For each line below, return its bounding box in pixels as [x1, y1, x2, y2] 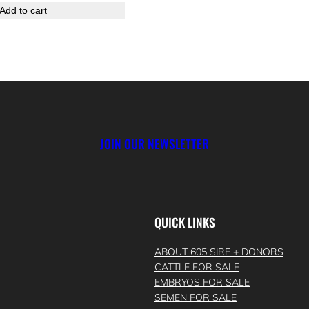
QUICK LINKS [154, 212, 215, 231]
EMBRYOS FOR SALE [154, 276, 250, 289]
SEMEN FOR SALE [154, 291, 237, 304]
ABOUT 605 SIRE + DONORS [154, 246, 283, 259]
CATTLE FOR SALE [154, 261, 239, 274]
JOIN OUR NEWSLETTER [100, 134, 209, 153]
